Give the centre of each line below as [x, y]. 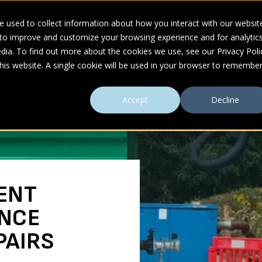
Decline [225, 100]
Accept [135, 100]
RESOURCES [89, 49]
